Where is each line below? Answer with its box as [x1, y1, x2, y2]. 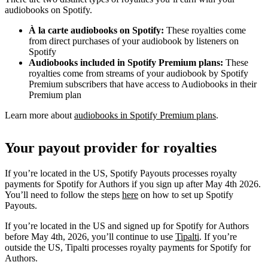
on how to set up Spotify [138, 189, 233, 200]
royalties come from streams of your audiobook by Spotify [29, 68, 248, 78]
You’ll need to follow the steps [5, 189, 122, 200]
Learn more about [5, 109, 74, 120]
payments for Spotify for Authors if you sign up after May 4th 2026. [5, 178, 261, 189]
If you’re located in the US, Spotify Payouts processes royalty [5, 167, 237, 178]
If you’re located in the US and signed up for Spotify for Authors [5, 220, 249, 231]
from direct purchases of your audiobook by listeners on [29, 35, 239, 46]
